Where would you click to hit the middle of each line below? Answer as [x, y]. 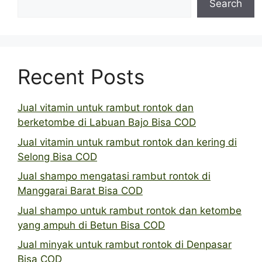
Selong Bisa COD [57, 156]
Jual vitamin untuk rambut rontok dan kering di [127, 142]
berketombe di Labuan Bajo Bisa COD [107, 122]
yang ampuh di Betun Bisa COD [91, 225]
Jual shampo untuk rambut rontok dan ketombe [130, 210]
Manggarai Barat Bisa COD [80, 191]
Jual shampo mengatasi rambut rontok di [114, 176]
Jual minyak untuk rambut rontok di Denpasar [125, 244]
